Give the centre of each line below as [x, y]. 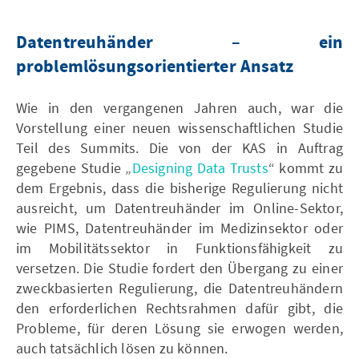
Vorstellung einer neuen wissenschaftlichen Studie [179, 127]
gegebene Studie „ [74, 167]
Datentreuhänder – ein [179, 43]
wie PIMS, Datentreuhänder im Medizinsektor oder [179, 228]
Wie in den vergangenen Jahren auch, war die [179, 107]
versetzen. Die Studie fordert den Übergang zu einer [179, 268]
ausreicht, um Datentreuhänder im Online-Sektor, [179, 208]
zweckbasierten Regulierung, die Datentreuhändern [179, 288]
